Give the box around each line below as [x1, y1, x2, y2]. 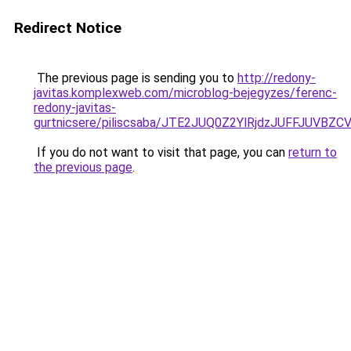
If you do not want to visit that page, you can [34, 145, 288, 160]
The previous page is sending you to [34, 71, 237, 85]
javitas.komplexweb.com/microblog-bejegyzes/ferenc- [34, 85, 337, 100]
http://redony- [237, 71, 316, 85]
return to [288, 145, 337, 160]
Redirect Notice [14, 19, 121, 37]
